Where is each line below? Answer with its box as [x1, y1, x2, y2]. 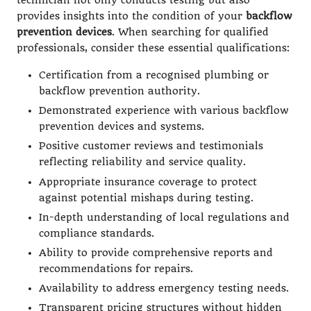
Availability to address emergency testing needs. [39, 282, 289, 294]
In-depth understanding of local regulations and [39, 211, 289, 224]
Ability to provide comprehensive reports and [39, 246, 273, 259]
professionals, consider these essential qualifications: [17, 42, 289, 55]
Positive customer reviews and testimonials [39, 140, 263, 153]
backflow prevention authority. [39, 85, 200, 98]
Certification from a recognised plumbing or [39, 69, 269, 82]
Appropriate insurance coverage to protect [39, 176, 257, 188]
